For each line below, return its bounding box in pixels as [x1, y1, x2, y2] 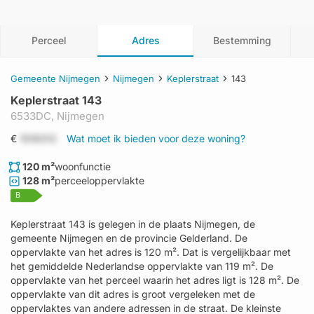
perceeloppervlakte [55, 175, 144, 186]
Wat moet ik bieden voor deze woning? [67, 132, 245, 144]
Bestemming [213, 34, 271, 46]
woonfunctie [55, 161, 111, 172]
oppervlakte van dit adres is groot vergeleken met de [11, 288, 255, 300]
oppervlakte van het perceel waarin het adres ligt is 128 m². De [11, 274, 299, 286]
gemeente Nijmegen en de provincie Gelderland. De [11, 232, 247, 244]
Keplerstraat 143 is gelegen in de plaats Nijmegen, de [11, 218, 255, 230]
